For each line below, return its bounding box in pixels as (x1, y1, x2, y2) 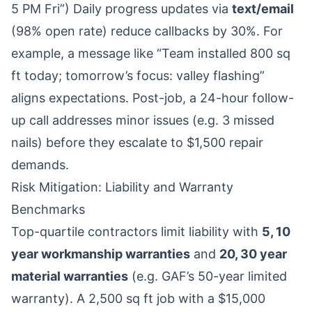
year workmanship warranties (11, 247, 190, 261)
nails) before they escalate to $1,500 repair (11, 135, 263, 150)
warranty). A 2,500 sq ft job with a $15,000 (11, 291, 265, 306)
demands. (11, 157, 69, 172)
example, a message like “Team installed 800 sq (11, 46, 290, 61)
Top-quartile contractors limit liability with (11, 224, 262, 239)
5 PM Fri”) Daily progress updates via (11, 1, 232, 16)
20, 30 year (219, 247, 287, 261)
